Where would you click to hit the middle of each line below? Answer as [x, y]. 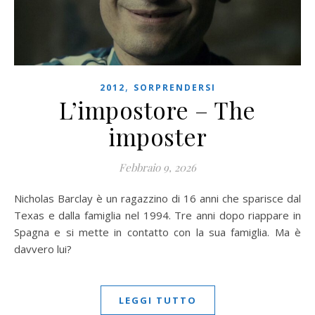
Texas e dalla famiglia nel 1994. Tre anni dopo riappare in [157, 215]
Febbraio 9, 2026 [157, 167]
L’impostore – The [157, 109]
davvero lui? [43, 249]
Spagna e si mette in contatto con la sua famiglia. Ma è [157, 232]
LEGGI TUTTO [157, 300]
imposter [157, 136]
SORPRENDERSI [174, 87]
